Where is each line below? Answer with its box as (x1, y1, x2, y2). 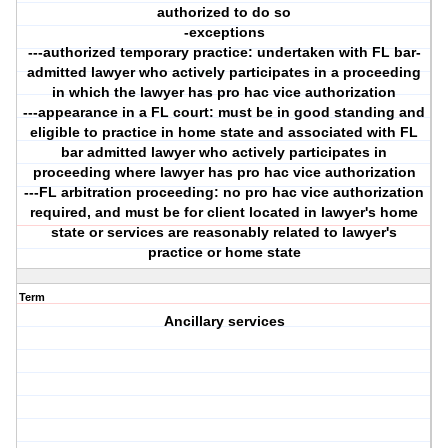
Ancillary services (163, 313, 285, 330)
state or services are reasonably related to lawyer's (51, 224, 398, 241)
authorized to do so (157, 4, 292, 21)
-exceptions (183, 24, 265, 41)
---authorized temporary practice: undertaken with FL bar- (27, 44, 421, 61)
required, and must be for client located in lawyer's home (30, 204, 419, 221)
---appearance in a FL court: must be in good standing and (23, 104, 426, 121)
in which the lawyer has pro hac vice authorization (52, 84, 397, 101)
